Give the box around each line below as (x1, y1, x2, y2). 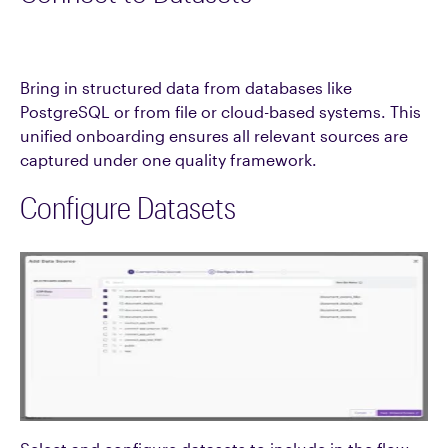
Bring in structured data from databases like (20, 78, 352, 97)
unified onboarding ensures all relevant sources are (20, 126, 408, 145)
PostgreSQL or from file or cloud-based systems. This (20, 102, 421, 121)
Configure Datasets (20, 190, 236, 225)
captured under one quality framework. (20, 150, 317, 169)
